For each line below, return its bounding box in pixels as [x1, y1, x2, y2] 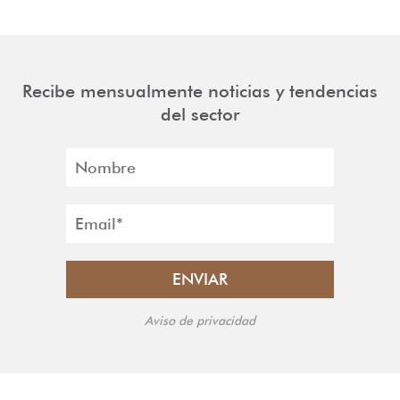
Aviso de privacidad [145, 313, 255, 328]
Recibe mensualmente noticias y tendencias [22, 80, 378, 102]
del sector [161, 104, 239, 125]
